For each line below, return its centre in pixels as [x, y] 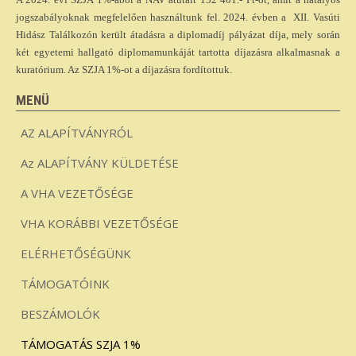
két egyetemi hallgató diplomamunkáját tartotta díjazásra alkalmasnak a [178, 52]
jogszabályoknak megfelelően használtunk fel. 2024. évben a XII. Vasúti [178, 17]
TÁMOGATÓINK [65, 284]
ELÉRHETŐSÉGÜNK [76, 253]
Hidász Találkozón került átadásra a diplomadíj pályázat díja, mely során [178, 35]
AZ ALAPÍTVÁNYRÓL [77, 133]
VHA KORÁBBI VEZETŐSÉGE [100, 223]
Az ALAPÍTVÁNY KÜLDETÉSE [100, 163]
